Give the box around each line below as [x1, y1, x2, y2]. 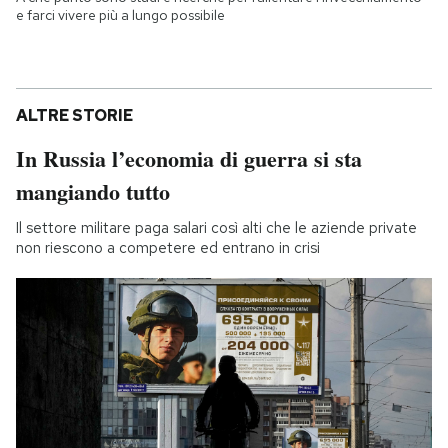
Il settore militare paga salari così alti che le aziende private [16, 217, 417, 238]
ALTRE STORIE [16, 104, 133, 126]
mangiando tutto [16, 174, 170, 208]
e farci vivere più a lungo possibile [16, 5, 225, 24]
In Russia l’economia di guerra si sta [16, 141, 362, 175]
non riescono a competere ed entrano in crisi [16, 237, 320, 258]
